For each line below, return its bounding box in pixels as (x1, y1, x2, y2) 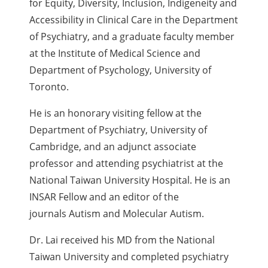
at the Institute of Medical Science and (29, 47, 201, 60)
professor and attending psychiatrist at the (29, 157, 224, 170)
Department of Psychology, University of (29, 63, 212, 77)
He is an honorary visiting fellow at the (29, 106, 202, 120)
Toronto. (29, 80, 69, 94)
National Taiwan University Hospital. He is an (29, 173, 231, 187)
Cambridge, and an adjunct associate (29, 140, 197, 154)
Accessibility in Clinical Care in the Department (29, 13, 239, 27)
